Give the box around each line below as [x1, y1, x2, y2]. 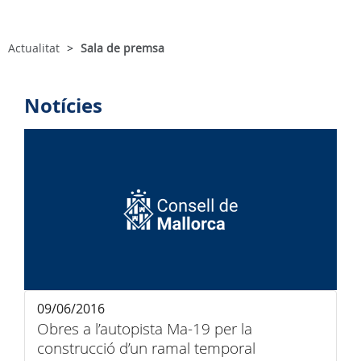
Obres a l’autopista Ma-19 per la [37, 318, 252, 339]
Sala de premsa [81, 40, 164, 56]
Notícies [24, 92, 102, 119]
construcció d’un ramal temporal [37, 338, 255, 359]
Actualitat [8, 40, 60, 56]
